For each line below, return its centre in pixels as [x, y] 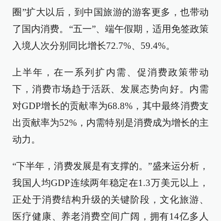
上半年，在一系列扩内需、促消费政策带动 [110, 72]
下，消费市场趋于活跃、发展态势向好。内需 [110, 89]
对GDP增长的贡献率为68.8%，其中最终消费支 [110, 106]
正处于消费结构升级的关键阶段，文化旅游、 [110, 200]
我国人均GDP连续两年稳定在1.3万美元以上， [110, 183]
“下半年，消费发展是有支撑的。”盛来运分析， [110, 166]
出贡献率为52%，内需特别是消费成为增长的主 [110, 123]
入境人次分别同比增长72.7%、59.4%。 [94, 46]
